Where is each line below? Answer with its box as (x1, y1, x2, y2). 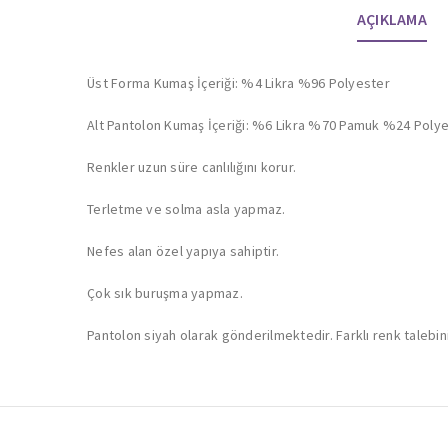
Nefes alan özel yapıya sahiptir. (87, 242, 279, 261)
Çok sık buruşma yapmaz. (87, 284, 243, 303)
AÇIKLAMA (356, 9, 427, 30)
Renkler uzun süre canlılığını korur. (87, 158, 296, 177)
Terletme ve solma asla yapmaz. (87, 200, 286, 219)
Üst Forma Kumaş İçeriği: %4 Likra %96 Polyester (87, 74, 390, 93)
